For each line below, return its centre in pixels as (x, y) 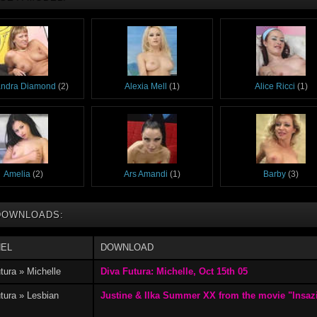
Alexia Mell (146, 86)
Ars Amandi (146, 174)
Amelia (17, 174)
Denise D (275, 261)
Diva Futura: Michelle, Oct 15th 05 (174, 271)
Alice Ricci (275, 86)
